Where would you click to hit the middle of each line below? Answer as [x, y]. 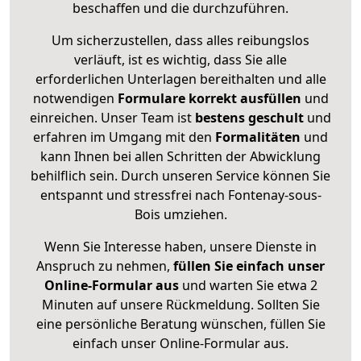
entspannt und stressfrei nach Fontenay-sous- [180, 195]
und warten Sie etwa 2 [248, 286]
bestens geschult [248, 118]
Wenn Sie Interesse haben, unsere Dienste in [180, 247]
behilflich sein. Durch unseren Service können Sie [180, 176]
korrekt [212, 99]
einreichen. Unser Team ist [111, 118]
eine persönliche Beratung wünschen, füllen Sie [180, 324]
